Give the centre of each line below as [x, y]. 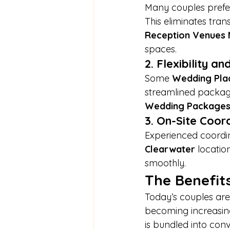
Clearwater [170, 149]
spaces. [161, 49]
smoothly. [165, 163]
